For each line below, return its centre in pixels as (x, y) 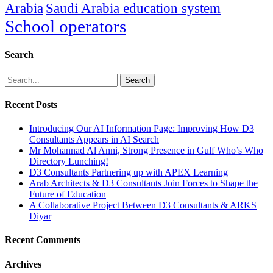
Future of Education (68, 194)
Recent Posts (31, 104)
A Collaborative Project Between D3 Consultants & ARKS (143, 205)
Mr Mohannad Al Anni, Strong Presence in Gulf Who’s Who (146, 151)
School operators (66, 26)
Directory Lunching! (69, 161)
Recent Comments (43, 240)
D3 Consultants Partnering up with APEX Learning (129, 172)
